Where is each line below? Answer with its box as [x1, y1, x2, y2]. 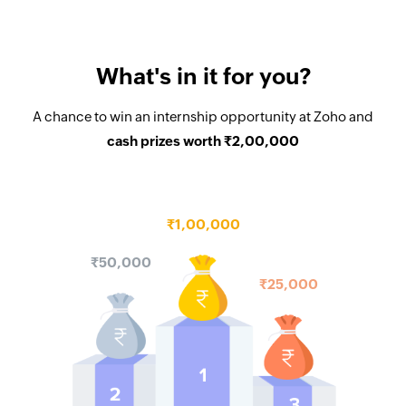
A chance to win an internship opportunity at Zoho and [33, 109, 373, 125]
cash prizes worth [107, 133, 221, 150]
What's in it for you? [95, 63, 311, 90]
